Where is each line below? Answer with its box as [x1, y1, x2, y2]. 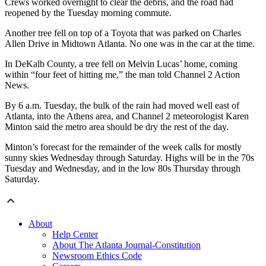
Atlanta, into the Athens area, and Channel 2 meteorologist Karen [5, 111, 249, 122]
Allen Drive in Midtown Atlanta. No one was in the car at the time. [5, 39, 255, 49]
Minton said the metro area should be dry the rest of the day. [5, 122, 229, 132]
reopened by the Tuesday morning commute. [5, 8, 172, 18]
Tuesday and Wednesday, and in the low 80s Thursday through [5, 163, 240, 174]
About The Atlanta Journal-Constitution [52, 240, 201, 251]
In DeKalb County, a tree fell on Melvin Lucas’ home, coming [5, 59, 237, 69]
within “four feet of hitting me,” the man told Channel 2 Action [5, 69, 240, 80]
